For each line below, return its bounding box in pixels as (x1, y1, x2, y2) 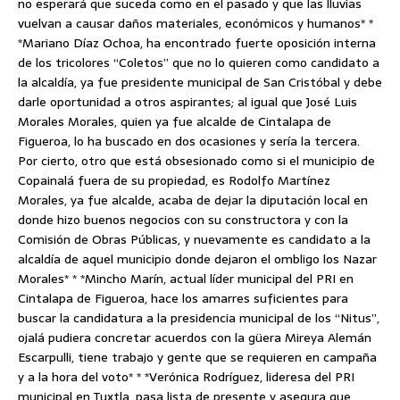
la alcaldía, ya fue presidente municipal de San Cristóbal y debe (18, 72, 382, 92)
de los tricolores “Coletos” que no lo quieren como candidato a (18, 53, 379, 72)
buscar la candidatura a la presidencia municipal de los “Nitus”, (18, 308, 379, 328)
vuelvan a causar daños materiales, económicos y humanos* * (18, 13, 373, 33)
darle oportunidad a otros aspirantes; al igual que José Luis (18, 92, 357, 112)
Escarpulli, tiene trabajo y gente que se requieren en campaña (18, 347, 377, 367)
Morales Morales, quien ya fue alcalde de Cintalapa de (18, 112, 331, 131)
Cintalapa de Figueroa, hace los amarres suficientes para (18, 288, 348, 308)
